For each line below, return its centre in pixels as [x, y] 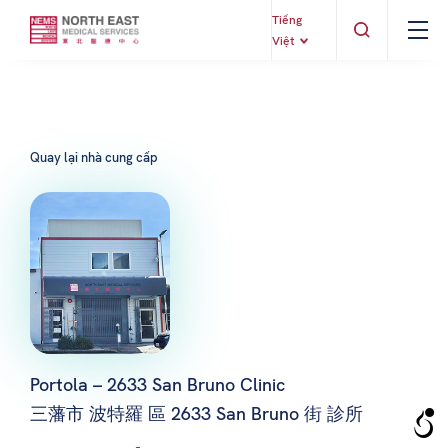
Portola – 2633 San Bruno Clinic [157, 384]
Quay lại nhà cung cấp [94, 157]
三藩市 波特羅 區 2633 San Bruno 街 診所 [196, 413]
